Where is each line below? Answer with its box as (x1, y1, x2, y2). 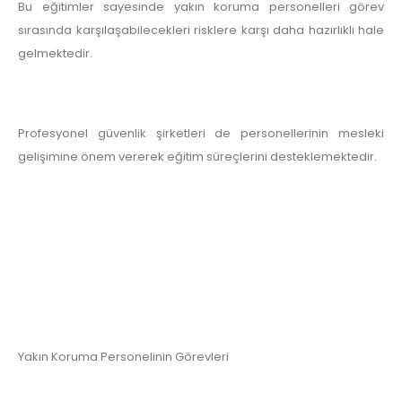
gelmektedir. (18, 45, 92, 63)
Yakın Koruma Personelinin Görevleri (18, 348, 229, 366)
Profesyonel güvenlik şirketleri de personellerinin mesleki (18, 125, 384, 143)
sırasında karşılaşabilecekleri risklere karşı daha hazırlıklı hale (18, 22, 384, 39)
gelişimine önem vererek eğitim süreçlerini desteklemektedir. (18, 148, 377, 166)
